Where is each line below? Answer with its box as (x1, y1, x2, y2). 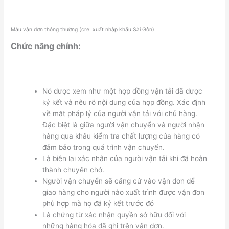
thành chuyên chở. (42, 166, 104, 174)
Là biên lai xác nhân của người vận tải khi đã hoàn (42, 154, 207, 163)
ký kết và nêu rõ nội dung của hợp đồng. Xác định (42, 98, 205, 107)
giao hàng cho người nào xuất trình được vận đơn (42, 188, 204, 197)
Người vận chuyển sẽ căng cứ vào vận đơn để (42, 177, 195, 186)
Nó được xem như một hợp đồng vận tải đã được (42, 87, 202, 96)
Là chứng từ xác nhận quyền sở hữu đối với (42, 211, 186, 219)
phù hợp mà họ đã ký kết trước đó (42, 199, 154, 208)
